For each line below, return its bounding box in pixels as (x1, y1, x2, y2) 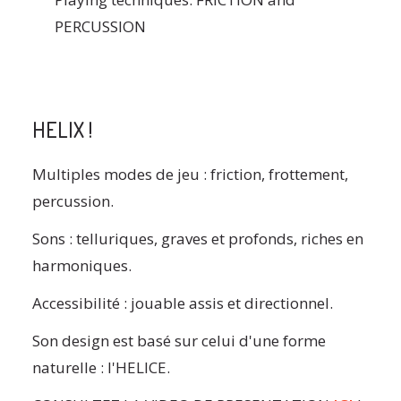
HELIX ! (31, 115, 92, 144)
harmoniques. (31, 255, 132, 277)
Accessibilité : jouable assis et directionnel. (31, 293, 333, 314)
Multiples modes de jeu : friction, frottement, (31, 164, 348, 185)
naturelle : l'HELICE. (31, 357, 170, 379)
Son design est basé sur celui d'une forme (31, 330, 326, 352)
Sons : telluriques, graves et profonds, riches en (31, 228, 363, 250)
